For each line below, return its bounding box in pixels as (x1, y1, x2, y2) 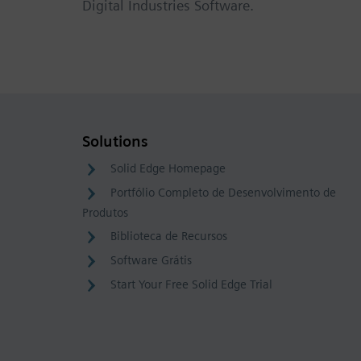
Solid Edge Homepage (110, 160, 226, 176)
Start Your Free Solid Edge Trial (110, 276, 272, 292)
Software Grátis (110, 252, 192, 268)
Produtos (82, 205, 128, 220)
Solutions (82, 131, 148, 151)
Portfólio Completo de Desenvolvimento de (110, 185, 336, 200)
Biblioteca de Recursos (110, 228, 227, 243)
